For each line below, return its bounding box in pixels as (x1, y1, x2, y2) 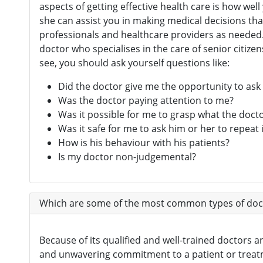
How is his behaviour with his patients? (58, 136, 230, 149)
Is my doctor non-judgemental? (58, 150, 196, 163)
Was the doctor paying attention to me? (58, 93, 234, 107)
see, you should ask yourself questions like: (39, 56, 230, 69)
